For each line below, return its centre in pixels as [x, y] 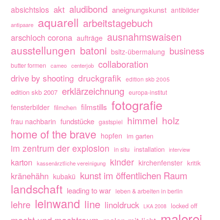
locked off [184, 206]
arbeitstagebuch [118, 23]
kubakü [65, 177]
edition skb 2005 [148, 79]
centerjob [83, 66]
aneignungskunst [139, 10]
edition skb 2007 [34, 92]
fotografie [137, 105]
